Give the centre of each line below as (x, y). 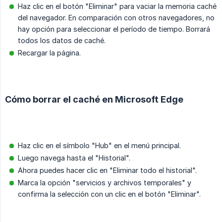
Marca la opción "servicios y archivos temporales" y (105, 183)
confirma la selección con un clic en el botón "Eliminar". (109, 194)
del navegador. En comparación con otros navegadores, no (116, 18)
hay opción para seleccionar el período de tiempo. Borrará (114, 29)
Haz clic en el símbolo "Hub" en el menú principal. (99, 146)
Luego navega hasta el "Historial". (74, 158)
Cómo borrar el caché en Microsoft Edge (94, 100)
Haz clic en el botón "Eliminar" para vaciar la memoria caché (117, 6)
